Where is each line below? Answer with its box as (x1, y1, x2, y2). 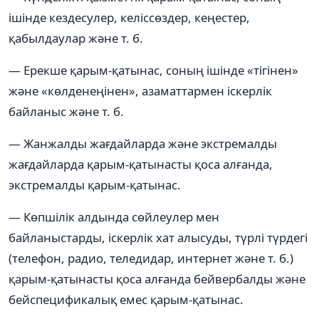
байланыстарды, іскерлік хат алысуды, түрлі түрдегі (9, 229, 308, 246)
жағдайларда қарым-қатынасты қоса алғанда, (9, 155, 273, 172)
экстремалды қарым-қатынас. (9, 176, 181, 193)
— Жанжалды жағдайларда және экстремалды (9, 135, 277, 152)
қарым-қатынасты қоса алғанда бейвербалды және (9, 270, 305, 287)
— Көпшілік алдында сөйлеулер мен (9, 208, 219, 225)
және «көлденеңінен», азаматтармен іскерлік (9, 82, 272, 99)
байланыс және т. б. (9, 103, 124, 120)
